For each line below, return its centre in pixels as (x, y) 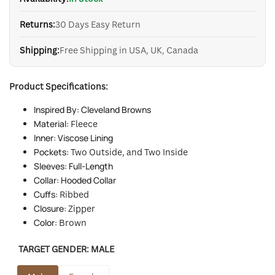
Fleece (84, 123)
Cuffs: (46, 194)
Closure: (50, 208)
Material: (52, 123)
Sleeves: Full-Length (73, 166)
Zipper (82, 208)
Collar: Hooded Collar (75, 180)
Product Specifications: (59, 86)
